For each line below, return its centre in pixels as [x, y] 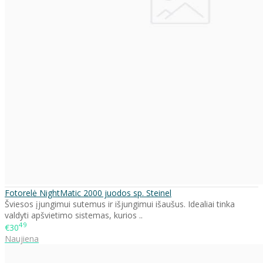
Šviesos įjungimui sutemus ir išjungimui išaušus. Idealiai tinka [120, 204]
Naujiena [22, 239]
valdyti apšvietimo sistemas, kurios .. [74, 215]
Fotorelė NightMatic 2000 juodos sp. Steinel [88, 193]
